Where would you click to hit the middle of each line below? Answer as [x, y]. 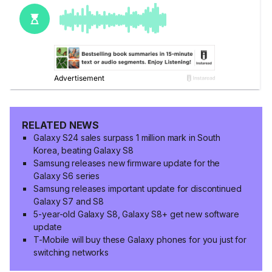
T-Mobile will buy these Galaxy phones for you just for [140, 240]
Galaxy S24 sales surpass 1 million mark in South [127, 138]
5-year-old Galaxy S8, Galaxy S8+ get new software [136, 214]
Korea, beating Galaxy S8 [84, 151]
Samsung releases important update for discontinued [138, 189]
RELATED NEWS [61, 125]
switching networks [71, 253]
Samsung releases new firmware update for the [127, 163]
